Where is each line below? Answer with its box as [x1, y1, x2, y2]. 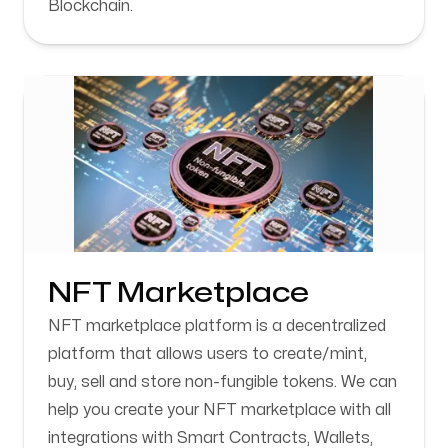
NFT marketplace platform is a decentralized [48, 318, 386, 334]
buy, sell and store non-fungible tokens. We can [48, 374, 397, 390]
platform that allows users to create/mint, [48, 346, 367, 362]
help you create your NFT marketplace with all [48, 402, 391, 418]
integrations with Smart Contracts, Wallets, [48, 430, 373, 446]
